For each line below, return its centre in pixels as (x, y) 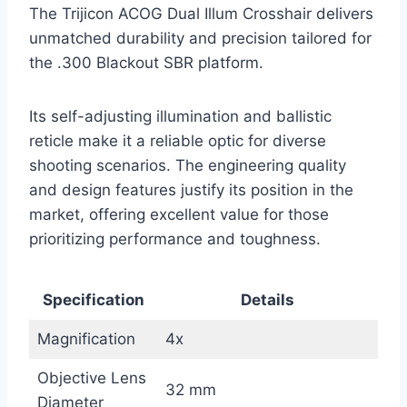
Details (268, 299)
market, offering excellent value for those (179, 214)
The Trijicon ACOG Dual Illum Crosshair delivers (201, 13)
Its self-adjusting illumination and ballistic (180, 116)
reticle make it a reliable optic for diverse (178, 140)
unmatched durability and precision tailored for (200, 38)
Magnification (86, 338)
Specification (93, 299)
